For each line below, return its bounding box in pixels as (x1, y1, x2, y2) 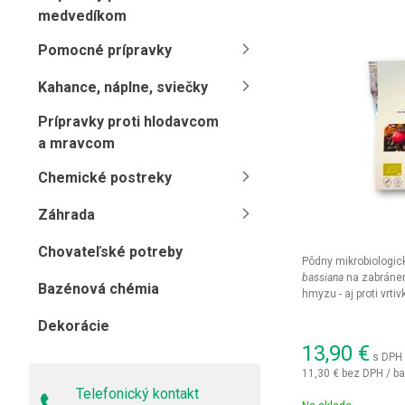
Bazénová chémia (38, 280, 159, 297)
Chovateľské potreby (38, 243, 183, 260)
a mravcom (38, 135, 115, 152)
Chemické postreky (38, 169, 172, 186)
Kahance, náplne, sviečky (38, 79, 208, 96)
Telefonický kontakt (76, 385, 199, 402)
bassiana (301, 271, 344, 284)
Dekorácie (38, 317, 109, 334)
